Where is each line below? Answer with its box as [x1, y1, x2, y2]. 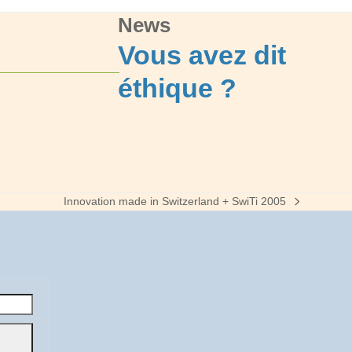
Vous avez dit [118, 40, 287, 70]
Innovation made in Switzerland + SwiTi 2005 [64, 195, 287, 207]
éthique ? [118, 73, 237, 103]
